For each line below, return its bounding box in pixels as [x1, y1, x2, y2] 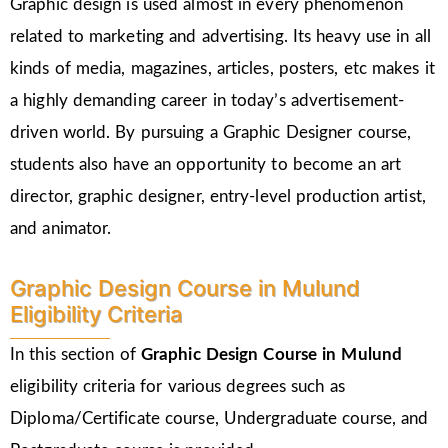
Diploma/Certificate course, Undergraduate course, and [10, 409, 429, 427]
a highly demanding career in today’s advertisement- [10, 92, 405, 110]
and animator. [10, 220, 112, 238]
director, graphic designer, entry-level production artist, [10, 188, 426, 206]
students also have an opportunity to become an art [10, 156, 402, 174]
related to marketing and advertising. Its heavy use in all [10, 28, 431, 46]
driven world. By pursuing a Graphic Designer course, [10, 124, 412, 142]
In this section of [10, 345, 141, 363]
